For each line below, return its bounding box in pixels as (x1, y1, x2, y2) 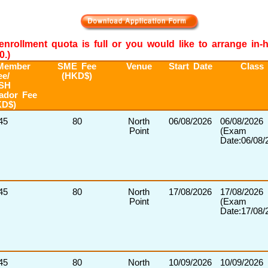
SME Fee (57, 62, 96, 71)
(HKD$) (62, 71, 92, 81)
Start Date (168, 62, 212, 71)
